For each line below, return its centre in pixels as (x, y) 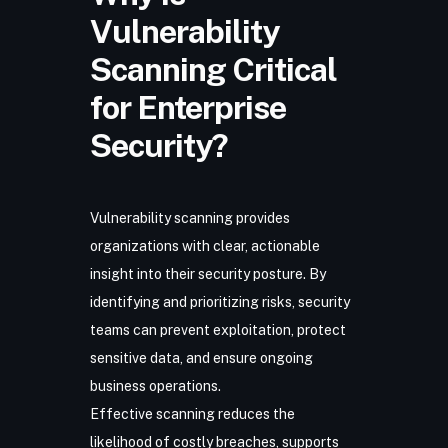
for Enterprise (187, 107)
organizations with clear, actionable (204, 246)
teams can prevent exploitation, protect (217, 330)
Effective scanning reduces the (192, 414)
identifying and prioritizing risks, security (219, 302)
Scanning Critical (213, 69)
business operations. (155, 386)
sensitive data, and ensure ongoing (201, 358)
